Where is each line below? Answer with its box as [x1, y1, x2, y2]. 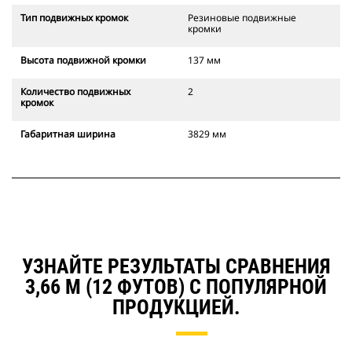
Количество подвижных [20, 85, 130, 99]
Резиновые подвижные [188, 11, 296, 25]
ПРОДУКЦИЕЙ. [112, 295, 240, 320]
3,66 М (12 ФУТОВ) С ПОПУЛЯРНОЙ [25, 275, 327, 299]
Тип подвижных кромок [20, 11, 128, 25]
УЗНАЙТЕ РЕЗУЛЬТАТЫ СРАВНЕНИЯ [21, 255, 331, 279]
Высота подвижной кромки [20, 53, 146, 68]
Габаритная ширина [20, 127, 115, 141]
